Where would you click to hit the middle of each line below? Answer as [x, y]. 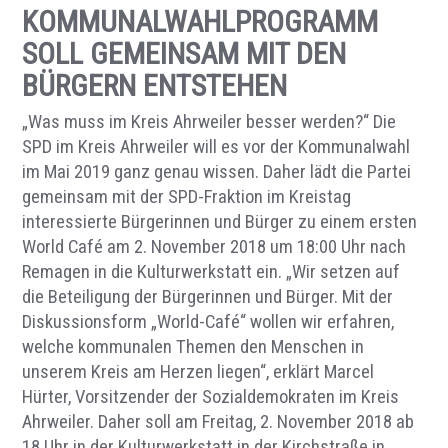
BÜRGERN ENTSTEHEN [155, 85]
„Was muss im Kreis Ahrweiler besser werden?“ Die [209, 122]
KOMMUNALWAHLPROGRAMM [200, 21]
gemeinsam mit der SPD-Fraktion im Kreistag [187, 197]
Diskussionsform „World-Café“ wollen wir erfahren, [208, 322]
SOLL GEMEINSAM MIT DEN [184, 53]
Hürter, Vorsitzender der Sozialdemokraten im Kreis [211, 397]
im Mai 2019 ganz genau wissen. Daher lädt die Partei [217, 172]
